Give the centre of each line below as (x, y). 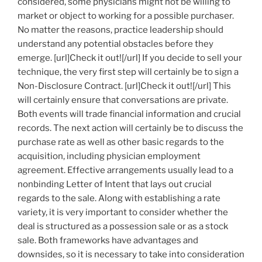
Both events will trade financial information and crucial (129, 114)
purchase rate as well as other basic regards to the (121, 142)
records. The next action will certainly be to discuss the (130, 128)
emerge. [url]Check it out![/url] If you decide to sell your (130, 58)
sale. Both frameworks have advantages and (108, 241)
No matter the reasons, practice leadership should (120, 30)
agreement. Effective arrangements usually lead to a (125, 170)
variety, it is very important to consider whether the (123, 213)
